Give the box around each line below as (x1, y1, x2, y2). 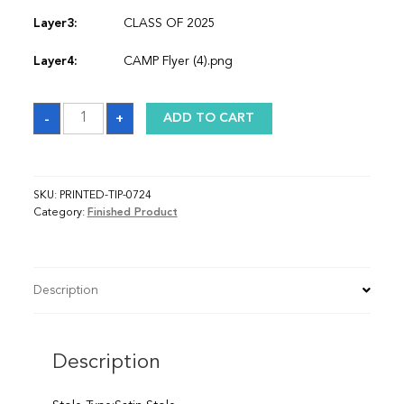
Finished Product (87, 207, 178, 218)
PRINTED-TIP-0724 (59, 189, 151, 201)
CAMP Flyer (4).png (123, 55, 233, 69)
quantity (61, 114, 109, 127)
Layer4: (32, 55, 78, 69)
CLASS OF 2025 (123, 17, 216, 31)
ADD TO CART (163, 112, 255, 125)
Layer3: (32, 17, 78, 31)
